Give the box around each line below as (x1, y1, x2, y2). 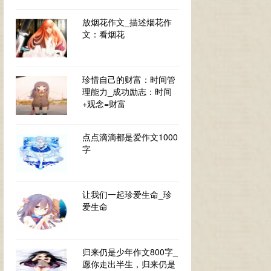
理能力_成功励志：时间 (82, 85, 172, 97)
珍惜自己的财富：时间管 (82, 73, 175, 85)
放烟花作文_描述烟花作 (82, 16, 172, 28)
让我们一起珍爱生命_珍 (82, 188, 172, 200)
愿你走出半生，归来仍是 (82, 258, 175, 270)
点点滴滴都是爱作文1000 (82, 131, 178, 143)
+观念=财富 (82, 97, 126, 109)
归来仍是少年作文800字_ (82, 246, 178, 258)
